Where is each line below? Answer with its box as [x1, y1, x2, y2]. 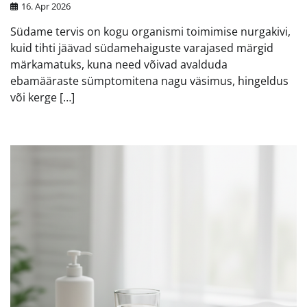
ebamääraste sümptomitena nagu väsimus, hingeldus [10, 73, 288, 88]
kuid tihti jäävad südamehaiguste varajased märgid [10, 40, 273, 56]
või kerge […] [10, 89, 75, 105]
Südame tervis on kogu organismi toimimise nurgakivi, [10, 23, 291, 39]
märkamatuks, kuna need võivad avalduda [10, 56, 228, 72]
